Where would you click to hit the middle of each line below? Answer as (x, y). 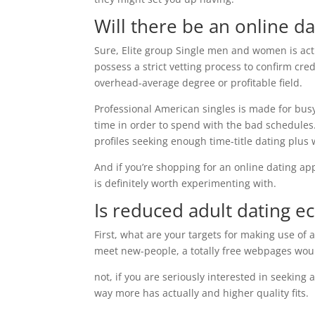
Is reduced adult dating (195, 210)
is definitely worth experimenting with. (186, 183)
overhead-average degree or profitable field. (199, 83)
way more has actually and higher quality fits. (202, 293)
